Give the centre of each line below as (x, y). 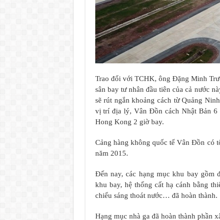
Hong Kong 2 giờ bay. (129, 122)
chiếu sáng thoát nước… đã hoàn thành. (156, 195)
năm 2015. (111, 153)
